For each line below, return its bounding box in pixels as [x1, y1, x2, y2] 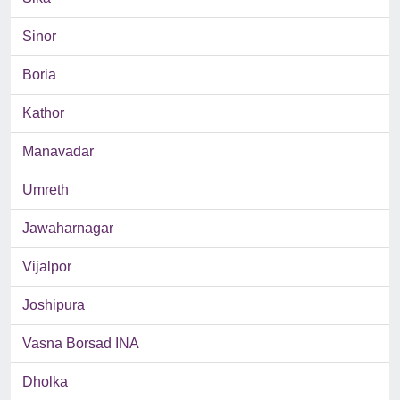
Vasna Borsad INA [22, 336, 139, 352]
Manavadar [22, 144, 94, 160]
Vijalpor [22, 259, 71, 275]
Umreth [22, 182, 69, 198]
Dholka [22, 374, 68, 390]
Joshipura [22, 297, 85, 313]
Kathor [22, 105, 64, 121]
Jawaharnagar [22, 221, 113, 237]
